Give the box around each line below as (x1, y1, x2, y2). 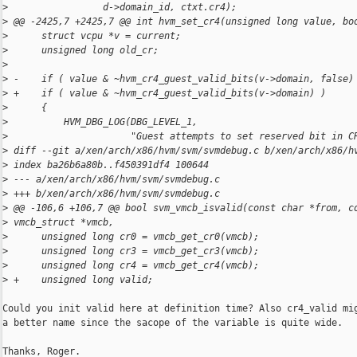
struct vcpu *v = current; (8, 30, 181, 42)
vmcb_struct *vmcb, (8, 217, 114, 229)
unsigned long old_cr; (8, 45, 159, 57)
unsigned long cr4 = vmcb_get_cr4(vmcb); (8, 260, 259, 272)
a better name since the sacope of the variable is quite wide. (2, 317, 343, 329)
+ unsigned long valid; (8, 274, 153, 286)
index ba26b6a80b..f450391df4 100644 (8, 159, 209, 171)
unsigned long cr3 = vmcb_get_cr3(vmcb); (8, 245, 259, 257)
